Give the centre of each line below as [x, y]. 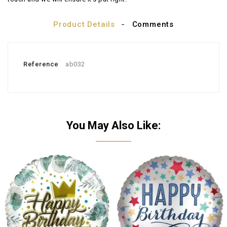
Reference [41, 64]
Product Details [84, 24]
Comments [153, 24]
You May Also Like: [113, 125]
